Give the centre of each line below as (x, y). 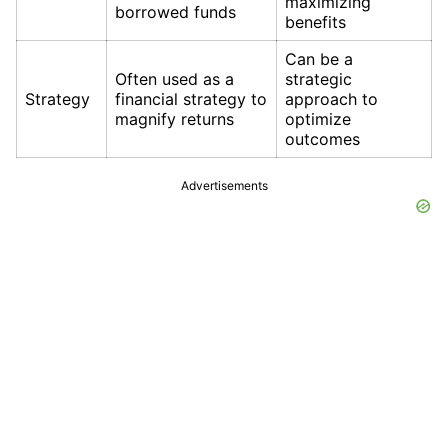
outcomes (322, 139)
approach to (331, 99)
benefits (315, 22)
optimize (318, 119)
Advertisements (224, 186)
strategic (318, 79)
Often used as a (174, 79)
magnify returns (174, 119)
